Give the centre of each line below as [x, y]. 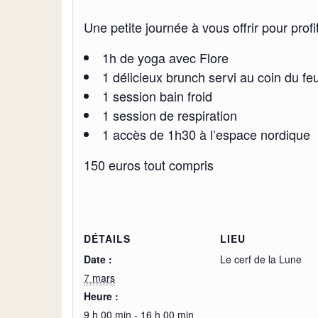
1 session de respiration [170, 115]
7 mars [99, 278]
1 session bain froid [157, 96]
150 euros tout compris [149, 165]
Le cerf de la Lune [261, 259]
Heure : [101, 296]
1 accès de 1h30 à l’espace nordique [206, 134]
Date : [98, 259]
